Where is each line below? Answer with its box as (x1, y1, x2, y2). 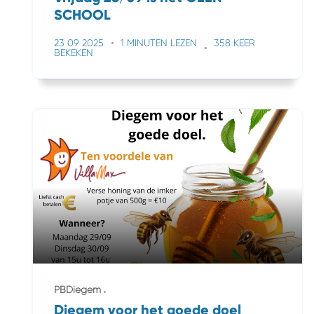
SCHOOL (54, 6, 111, 23)
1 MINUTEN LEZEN (121, 37, 197, 48)
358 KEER (214, 37, 255, 48)
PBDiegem (54, 284, 101, 295)
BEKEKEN (54, 47, 93, 58)
